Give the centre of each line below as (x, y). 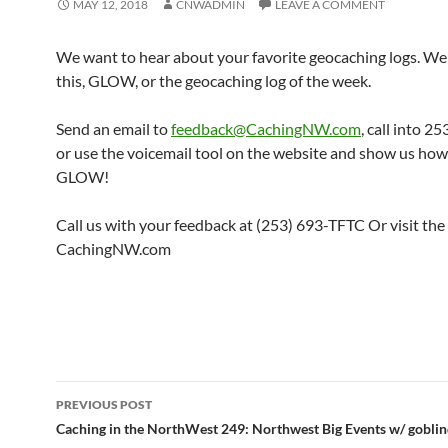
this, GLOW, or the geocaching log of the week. (213, 80)
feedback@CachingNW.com (266, 128)
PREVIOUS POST (104, 404)
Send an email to (113, 128)
